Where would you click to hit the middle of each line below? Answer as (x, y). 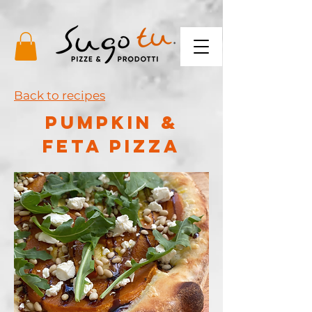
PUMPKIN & (111, 122)
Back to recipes (60, 95)
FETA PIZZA (111, 146)
